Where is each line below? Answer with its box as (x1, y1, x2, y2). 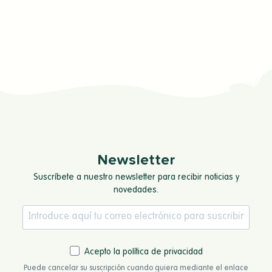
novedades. (114, 185, 158, 194)
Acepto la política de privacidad (84, 247, 203, 256)
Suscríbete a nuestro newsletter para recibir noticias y (33, 172, 239, 182)
